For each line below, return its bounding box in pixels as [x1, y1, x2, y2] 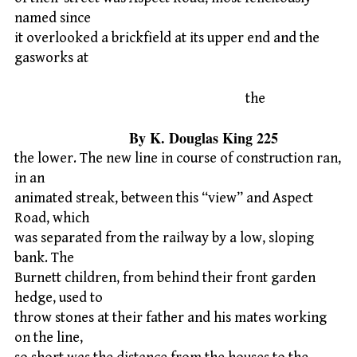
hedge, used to [14, 289, 103, 307]
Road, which [14, 210, 89, 227]
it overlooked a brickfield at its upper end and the [14, 29, 320, 47]
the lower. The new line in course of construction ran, [14, 150, 341, 167]
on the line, [14, 329, 83, 347]
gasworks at [14, 49, 88, 67]
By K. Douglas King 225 [14, 127, 278, 149]
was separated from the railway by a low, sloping [14, 229, 314, 247]
